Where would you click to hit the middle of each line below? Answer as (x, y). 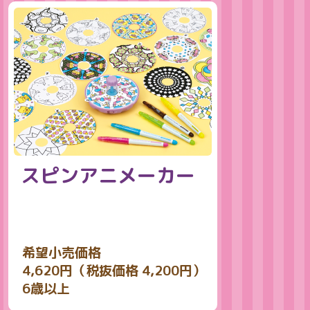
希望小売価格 (62, 253)
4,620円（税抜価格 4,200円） (114, 271)
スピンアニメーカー (108, 175)
